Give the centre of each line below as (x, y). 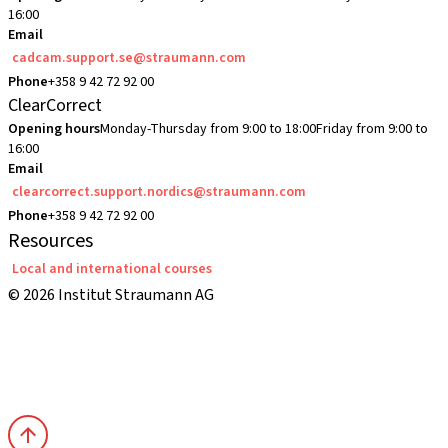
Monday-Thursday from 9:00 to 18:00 (208, 129)
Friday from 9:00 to (372, 129)
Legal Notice (52, 347)
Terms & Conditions (73, 320)
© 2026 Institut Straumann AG (111, 295)
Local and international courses (112, 269)
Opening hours (54, 129)
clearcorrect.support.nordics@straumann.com (159, 192)
